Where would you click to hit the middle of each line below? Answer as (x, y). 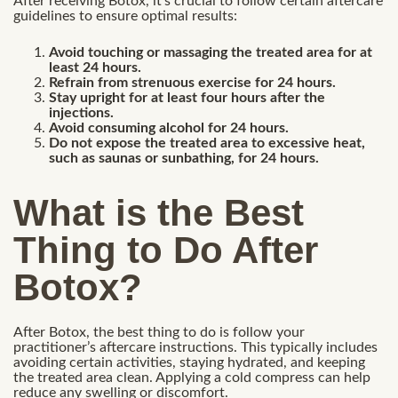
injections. (81, 113)
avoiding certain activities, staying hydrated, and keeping (189, 362)
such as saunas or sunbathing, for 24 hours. (184, 159)
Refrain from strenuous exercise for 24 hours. (192, 83)
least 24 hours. (95, 68)
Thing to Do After (166, 250)
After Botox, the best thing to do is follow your (159, 332)
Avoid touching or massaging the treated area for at (211, 53)
